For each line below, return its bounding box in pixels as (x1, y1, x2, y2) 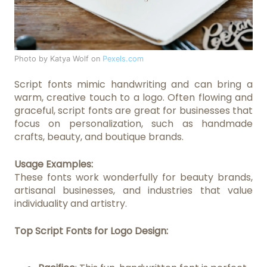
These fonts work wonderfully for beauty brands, (14, 170, 253, 185)
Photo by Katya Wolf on (14, 54, 103, 64)
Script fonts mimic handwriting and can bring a (14, 77, 253, 92)
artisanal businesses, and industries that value (14, 184, 253, 198)
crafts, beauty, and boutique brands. (14, 130, 184, 144)
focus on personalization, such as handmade (14, 117, 253, 131)
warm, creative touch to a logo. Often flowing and (14, 91, 253, 105)
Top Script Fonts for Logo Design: (14, 224, 168, 238)
